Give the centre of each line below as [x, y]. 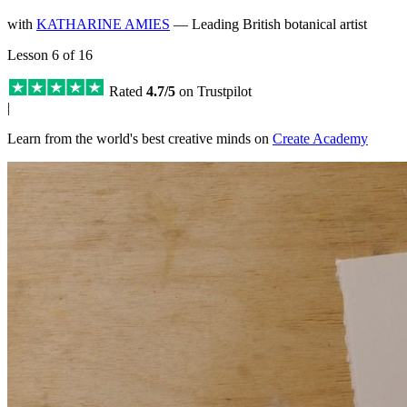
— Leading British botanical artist [270, 24]
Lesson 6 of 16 [50, 55]
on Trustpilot [213, 91]
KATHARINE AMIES [103, 24]
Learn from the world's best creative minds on [140, 138]
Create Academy [320, 138]
